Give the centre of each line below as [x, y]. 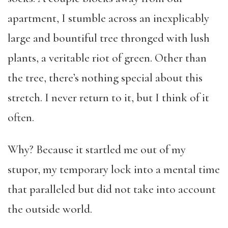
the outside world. [50, 209]
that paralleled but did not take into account [112, 189]
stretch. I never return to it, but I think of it [108, 98]
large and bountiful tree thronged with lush [109, 38]
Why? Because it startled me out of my [97, 150]
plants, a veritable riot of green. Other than [107, 58]
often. [21, 118]
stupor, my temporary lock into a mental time [114, 169]
